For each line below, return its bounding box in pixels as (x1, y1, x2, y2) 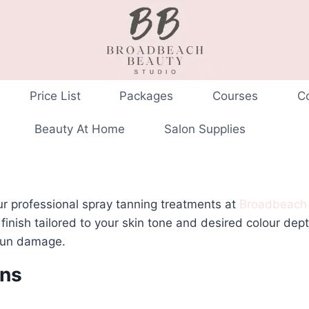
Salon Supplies (163, 121, 246, 136)
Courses (212, 89, 259, 103)
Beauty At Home (34, 121, 125, 136)
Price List (29, 89, 81, 103)
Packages (119, 89, 174, 103)
